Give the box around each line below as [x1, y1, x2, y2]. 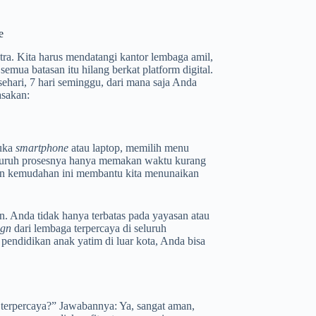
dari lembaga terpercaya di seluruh [11, 221, 166, 234]
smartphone [16, 141, 68, 154]
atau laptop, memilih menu [68, 141, 189, 154]
